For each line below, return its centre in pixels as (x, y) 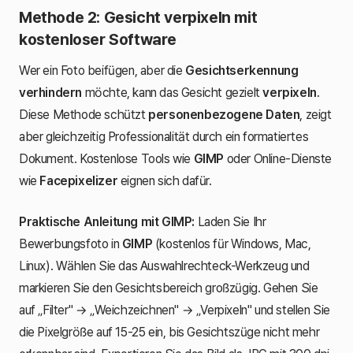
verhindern (50, 92)
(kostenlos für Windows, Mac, (232, 243)
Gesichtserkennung (242, 70)
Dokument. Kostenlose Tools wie (106, 158)
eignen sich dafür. (165, 180)
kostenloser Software (98, 39)
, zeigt (316, 114)
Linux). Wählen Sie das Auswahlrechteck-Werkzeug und (164, 266)
